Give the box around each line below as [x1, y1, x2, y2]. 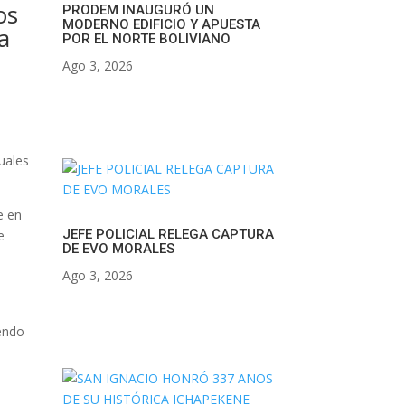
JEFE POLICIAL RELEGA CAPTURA [61, 225, 274, 242]
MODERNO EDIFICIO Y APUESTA [61, 15, 260, 33]
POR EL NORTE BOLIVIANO [61, 30, 231, 47]
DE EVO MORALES [61, 240, 174, 257]
